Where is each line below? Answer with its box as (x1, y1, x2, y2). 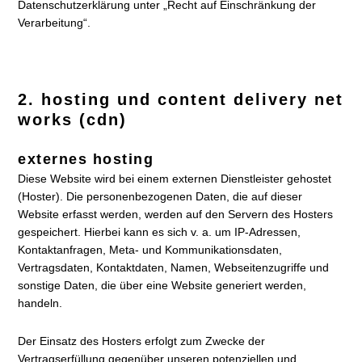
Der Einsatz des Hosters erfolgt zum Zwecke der (18, 335, 266, 347)
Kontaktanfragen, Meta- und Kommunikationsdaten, (18, 243, 283, 256)
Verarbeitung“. (18, 16, 91, 29)
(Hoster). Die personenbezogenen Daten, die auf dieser (18, 190, 303, 203)
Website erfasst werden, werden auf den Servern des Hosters (18, 208, 334, 221)
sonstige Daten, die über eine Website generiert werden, (18, 279, 307, 292)
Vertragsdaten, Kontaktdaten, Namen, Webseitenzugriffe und (18, 261, 330, 274)
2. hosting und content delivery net (18, 90, 344, 108)
